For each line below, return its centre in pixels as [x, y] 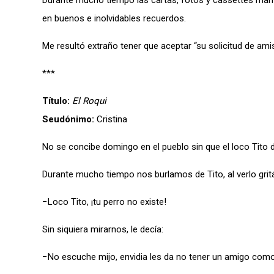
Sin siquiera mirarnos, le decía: [103, 229]
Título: [56, 101]
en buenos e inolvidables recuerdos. [114, 18]
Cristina [111, 119]
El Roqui [89, 101]
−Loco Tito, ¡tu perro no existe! [104, 202]
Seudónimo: [68, 119]
